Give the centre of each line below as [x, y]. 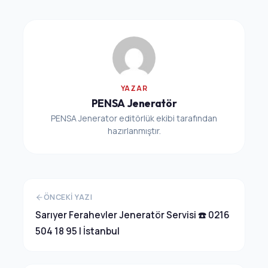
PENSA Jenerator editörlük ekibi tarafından [134, 118]
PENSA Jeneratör [134, 103]
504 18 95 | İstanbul [77, 232]
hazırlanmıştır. [134, 131]
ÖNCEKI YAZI [68, 197]
